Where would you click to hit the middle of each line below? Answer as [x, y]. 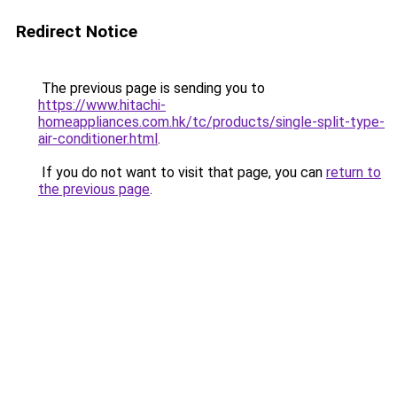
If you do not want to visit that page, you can [182, 172]
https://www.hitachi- [102, 105]
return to [354, 172]
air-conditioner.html [98, 139]
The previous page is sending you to [152, 88]
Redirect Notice [77, 31]
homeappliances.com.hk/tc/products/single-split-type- [211, 122]
